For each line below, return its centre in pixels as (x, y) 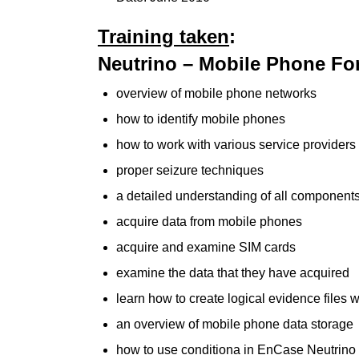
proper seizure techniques (190, 170)
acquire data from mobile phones (209, 222)
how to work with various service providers (236, 145)
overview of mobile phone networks (216, 93)
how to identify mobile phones (201, 119)
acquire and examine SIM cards (206, 247)
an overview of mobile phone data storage (235, 324)
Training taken (163, 36)
